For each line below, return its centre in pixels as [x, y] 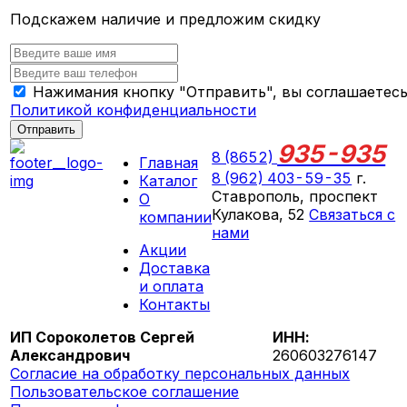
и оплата [172, 286]
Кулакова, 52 [261, 214]
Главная [169, 162]
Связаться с [352, 214]
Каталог [169, 180]
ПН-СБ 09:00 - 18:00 [304, 262]
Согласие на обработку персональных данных [180, 373]
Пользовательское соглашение [125, 391]
